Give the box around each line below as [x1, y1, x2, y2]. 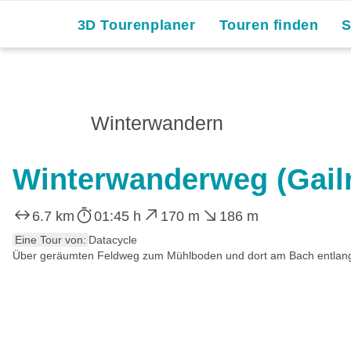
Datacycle [89, 233, 137, 246]
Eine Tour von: [15, 233, 86, 246]
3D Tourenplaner [77, 17, 196, 33]
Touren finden [219, 17, 319, 33]
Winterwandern [91, 112, 223, 134]
